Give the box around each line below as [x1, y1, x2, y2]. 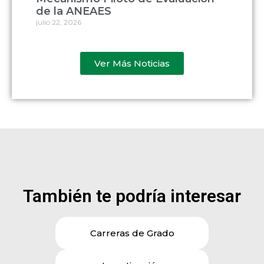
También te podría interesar [23, 186, 241, 207]
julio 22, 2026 [36, 18, 81, 27]
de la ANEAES [36, 5, 111, 18]
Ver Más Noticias [94, 58, 170, 70]
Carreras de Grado [90, 227, 174, 239]
